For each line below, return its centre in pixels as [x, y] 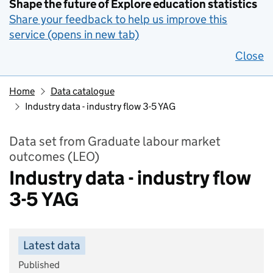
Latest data [52, 245]
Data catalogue [82, 91]
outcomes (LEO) [54, 157]
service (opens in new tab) [74, 34]
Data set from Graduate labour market [115, 141]
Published [39, 265]
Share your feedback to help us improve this [118, 19]
